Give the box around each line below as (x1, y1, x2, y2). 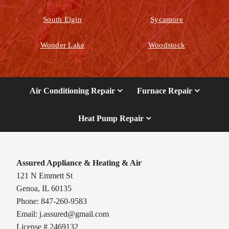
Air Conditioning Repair (30, 86, 116, 96)
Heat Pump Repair (78, 113, 144, 123)
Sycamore (150, 14, 183, 24)
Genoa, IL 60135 (16, 184, 72, 193)
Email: (16, 210, 40, 219)
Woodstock (148, 40, 186, 49)
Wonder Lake (40, 40, 85, 49)
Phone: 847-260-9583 (16, 197, 87, 206)
